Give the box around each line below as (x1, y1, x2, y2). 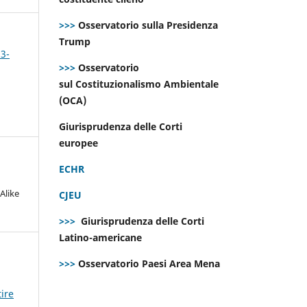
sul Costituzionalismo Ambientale (59, 77, 219, 90)
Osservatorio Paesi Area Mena (75, 256, 223, 270)
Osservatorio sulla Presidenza (75, 18, 218, 32)
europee (59, 136, 101, 149)
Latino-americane (59, 230, 145, 244)
